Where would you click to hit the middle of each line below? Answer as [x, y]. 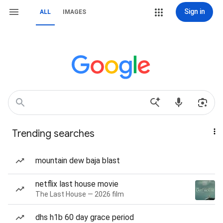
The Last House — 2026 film [80, 194]
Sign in [194, 11]
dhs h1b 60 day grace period [85, 217]
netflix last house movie [77, 184]
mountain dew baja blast [78, 161]
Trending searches [53, 134]
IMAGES [74, 12]
